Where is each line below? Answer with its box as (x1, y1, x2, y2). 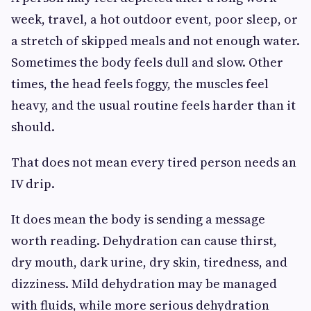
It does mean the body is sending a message (11, 210, 265, 228)
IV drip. (11, 174, 55, 192)
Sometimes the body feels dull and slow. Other (11, 53, 283, 71)
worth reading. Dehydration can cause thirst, (11, 231, 277, 249)
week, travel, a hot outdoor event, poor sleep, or (11, 10, 298, 28)
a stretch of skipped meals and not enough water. (11, 31, 300, 49)
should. (11, 117, 55, 135)
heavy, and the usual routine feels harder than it (11, 96, 296, 114)
